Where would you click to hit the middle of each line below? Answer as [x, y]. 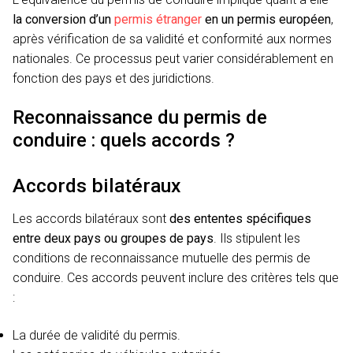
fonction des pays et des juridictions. [113, 78]
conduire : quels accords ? [124, 140]
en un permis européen [266, 19]
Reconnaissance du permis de [140, 117]
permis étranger [158, 19]
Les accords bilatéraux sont [91, 219]
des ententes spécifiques [240, 219]
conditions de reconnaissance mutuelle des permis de [162, 258]
